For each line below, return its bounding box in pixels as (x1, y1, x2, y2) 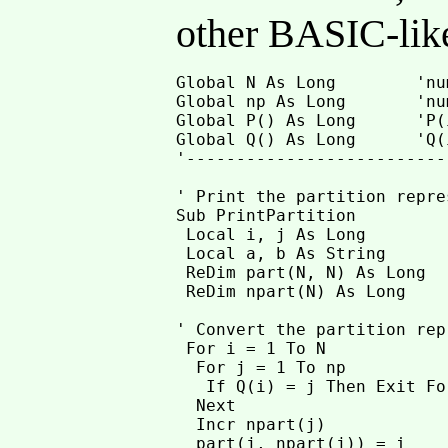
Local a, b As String (176, 244, 387, 263)
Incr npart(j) (176, 415, 327, 434)
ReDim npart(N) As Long (176, 282, 407, 301)
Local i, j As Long (176, 225, 367, 244)
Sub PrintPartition (176, 206, 357, 225)
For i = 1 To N (176, 339, 327, 358)
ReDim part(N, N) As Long (176, 263, 427, 282)
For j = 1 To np (176, 358, 347, 377)
